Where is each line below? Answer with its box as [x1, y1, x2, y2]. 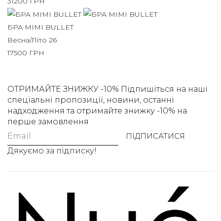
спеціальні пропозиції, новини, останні [7, 95, 174, 105]
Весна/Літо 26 [7, 36, 57, 45]
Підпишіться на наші [121, 84, 208, 94]
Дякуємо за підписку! [7, 146, 97, 156]
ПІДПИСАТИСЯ [126, 131, 185, 141]
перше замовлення [7, 117, 89, 127]
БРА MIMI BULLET [7, 23, 74, 32]
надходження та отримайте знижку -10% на [7, 106, 187, 116]
